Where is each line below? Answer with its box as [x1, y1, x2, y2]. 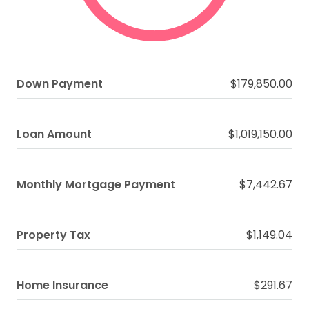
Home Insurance [17, 277, 108, 293]
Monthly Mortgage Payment [17, 177, 175, 192]
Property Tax [17, 227, 90, 243]
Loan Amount [17, 126, 92, 142]
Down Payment [17, 76, 103, 92]
